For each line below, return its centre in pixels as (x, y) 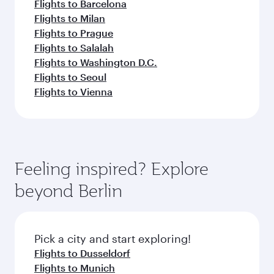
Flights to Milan (70, 18)
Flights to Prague (74, 33)
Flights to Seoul (70, 77)
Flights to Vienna (73, 91)
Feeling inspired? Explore (112, 168)
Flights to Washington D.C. (96, 62)
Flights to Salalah (74, 47)
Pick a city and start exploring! (113, 239)
